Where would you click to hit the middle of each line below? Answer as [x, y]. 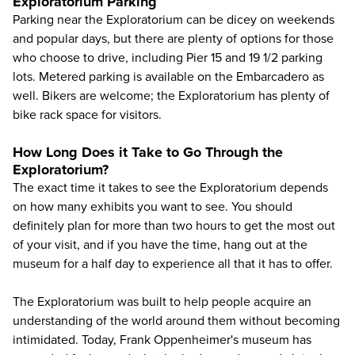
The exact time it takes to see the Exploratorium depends [170, 188]
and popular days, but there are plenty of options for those [173, 39]
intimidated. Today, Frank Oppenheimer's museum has [162, 340]
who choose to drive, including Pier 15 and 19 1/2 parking [168, 58]
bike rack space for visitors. [87, 115]
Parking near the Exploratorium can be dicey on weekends [174, 20]
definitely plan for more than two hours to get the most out [174, 226]
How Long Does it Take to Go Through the [148, 152]
